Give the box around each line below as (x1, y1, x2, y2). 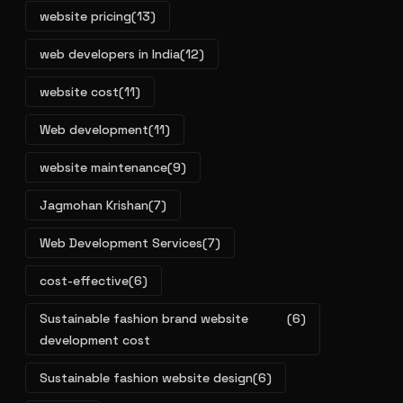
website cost (40, 84, 119, 100)
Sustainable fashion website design (40, 370, 253, 386)
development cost (40, 332, 150, 348)
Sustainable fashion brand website (40, 310, 248, 327)
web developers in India (40, 46, 180, 62)
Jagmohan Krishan (40, 197, 148, 213)
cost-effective (40, 273, 129, 289)
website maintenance (40, 159, 167, 175)
